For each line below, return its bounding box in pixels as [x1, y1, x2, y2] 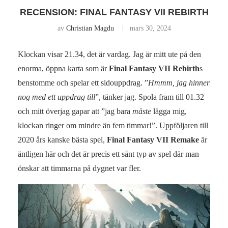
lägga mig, [151, 107, 187, 116]
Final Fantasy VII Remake [107, 135, 199, 145]
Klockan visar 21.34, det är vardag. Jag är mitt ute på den [18, 50, 201, 59]
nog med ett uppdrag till [18, 93, 95, 102]
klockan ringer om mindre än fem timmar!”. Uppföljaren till [18, 121, 208, 130]
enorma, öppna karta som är [18, 64, 109, 73]
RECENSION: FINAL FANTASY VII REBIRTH [19, 7, 209, 18]
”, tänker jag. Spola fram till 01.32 [95, 93, 204, 102]
